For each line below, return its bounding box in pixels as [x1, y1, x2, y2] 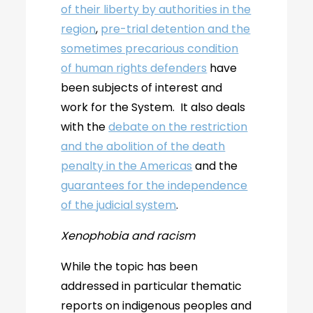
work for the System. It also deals [61, 99, 246, 115]
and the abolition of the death [61, 138, 226, 154]
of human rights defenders [61, 60, 208, 76]
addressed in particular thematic [61, 278, 242, 294]
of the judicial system [61, 197, 177, 213]
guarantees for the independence [61, 177, 248, 194]
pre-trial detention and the [101, 21, 251, 37]
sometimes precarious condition [61, 41, 239, 57]
